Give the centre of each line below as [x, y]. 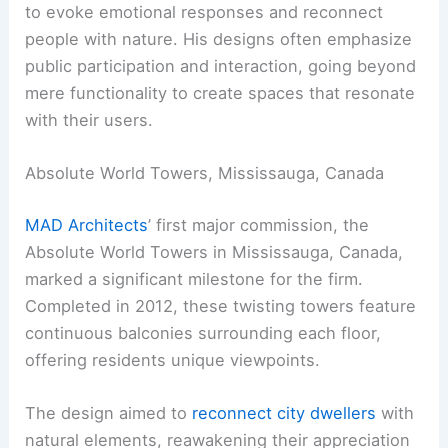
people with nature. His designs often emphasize [219, 39]
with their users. [89, 120]
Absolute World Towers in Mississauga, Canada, [214, 252]
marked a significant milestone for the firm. [194, 279]
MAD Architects [87, 225]
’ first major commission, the [259, 225]
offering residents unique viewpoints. [173, 360]
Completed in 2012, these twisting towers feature [221, 306]
